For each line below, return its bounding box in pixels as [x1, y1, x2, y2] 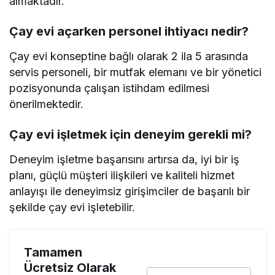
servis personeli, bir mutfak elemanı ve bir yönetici [9, 66, 262, 79]
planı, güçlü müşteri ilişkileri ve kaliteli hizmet [9, 169, 235, 182]
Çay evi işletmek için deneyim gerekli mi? [9, 127, 252, 142]
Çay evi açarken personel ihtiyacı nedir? [9, 24, 249, 39]
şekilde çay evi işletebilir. [9, 201, 136, 214]
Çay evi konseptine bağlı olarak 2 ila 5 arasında [9, 50, 249, 63]
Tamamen [24, 245, 82, 260]
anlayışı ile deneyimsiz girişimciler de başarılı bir [9, 185, 250, 198]
